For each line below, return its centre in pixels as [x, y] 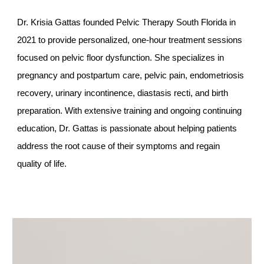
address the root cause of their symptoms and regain [119, 146]
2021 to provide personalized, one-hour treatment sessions [130, 40]
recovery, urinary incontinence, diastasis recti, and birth [123, 93]
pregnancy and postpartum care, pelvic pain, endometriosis [131, 75]
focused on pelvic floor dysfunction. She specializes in [121, 58]
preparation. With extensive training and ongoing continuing [130, 111]
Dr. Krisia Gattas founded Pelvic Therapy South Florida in [127, 22]
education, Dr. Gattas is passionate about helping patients [127, 128]
